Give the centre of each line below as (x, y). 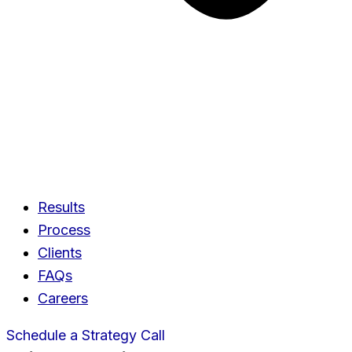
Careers (63, 298)
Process (64, 230)
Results (61, 207)
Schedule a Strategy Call (86, 335)
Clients (60, 253)
